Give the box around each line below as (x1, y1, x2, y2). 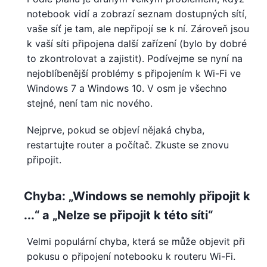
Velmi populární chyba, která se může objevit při (27, 235, 245, 247)
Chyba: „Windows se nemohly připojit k (24, 188, 250, 203)
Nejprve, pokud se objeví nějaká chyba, (27, 123, 204, 136)
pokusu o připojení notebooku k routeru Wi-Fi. (27, 250, 235, 262)
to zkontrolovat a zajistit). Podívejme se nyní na (27, 52, 243, 64)
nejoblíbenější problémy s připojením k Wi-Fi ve (27, 67, 241, 79)
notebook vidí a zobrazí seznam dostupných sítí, (27, 7, 247, 20)
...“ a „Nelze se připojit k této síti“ (24, 207, 213, 222)
